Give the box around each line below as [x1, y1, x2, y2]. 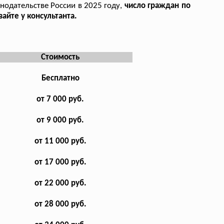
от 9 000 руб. [36, 115, 84, 124]
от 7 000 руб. [36, 94, 84, 103]
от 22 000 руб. [34, 178, 86, 187]
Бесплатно [41, 73, 79, 82]
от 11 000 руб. [34, 136, 86, 145]
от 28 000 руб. [34, 199, 86, 208]
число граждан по [124, 1, 190, 10]
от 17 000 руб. [34, 157, 86, 166]
